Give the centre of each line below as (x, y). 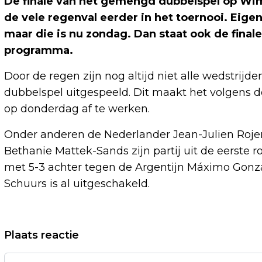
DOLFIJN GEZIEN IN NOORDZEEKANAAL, (132, 251)
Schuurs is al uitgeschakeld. (77, 184)
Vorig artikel (51, 233)
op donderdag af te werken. (77, 109)
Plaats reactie (42, 235)
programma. (39, 51)
